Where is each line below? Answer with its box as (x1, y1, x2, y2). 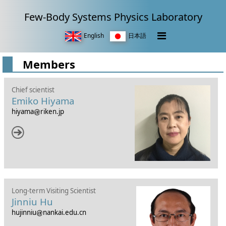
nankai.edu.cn (42, 208, 86, 217)
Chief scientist (11, 85, 54, 94)
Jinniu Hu (11, 195, 53, 208)
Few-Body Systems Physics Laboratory (24, 10, 202, 24)
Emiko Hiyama (11, 94, 74, 107)
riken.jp (40, 107, 64, 116)
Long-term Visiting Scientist (11, 186, 96, 195)
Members (23, 56, 75, 72)
